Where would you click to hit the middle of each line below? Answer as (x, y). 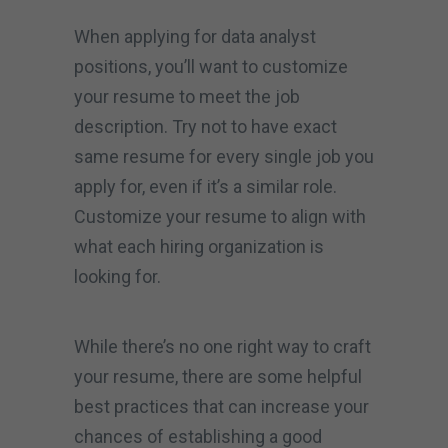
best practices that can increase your (221, 406)
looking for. (119, 276)
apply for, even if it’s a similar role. (205, 186)
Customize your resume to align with (220, 216)
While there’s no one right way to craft (222, 346)
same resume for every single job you (224, 156)
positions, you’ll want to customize (211, 66)
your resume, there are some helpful (218, 376)
